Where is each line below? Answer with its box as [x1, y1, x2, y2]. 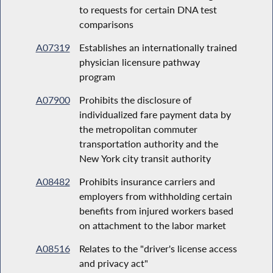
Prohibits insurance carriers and [79, 175, 215, 187]
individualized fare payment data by [79, 108, 231, 120]
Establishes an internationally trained [79, 41, 237, 53]
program [79, 70, 115, 82]
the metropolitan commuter [79, 122, 197, 135]
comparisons [79, 18, 133, 30]
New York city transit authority [79, 152, 211, 164]
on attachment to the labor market [79, 219, 226, 231]
